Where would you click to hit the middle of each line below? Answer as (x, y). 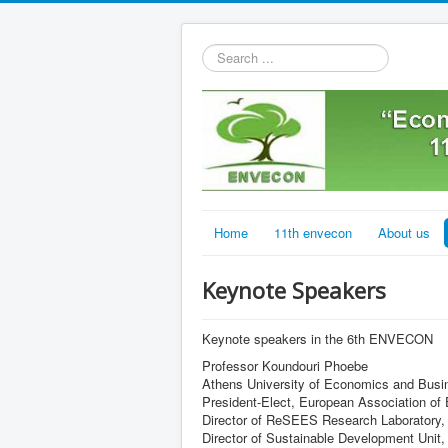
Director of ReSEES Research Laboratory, (323, 420)
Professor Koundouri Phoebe (289, 366)
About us (404, 233)
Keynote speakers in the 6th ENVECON (317, 339)
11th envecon (313, 233)
